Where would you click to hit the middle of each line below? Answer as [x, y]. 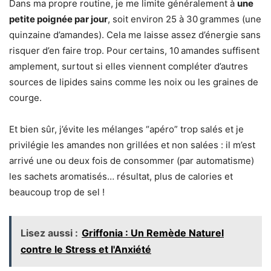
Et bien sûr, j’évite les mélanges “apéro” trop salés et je [126, 129]
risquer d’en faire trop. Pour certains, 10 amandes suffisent [134, 50]
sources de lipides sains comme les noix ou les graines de [134, 82]
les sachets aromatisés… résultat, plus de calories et [121, 176]
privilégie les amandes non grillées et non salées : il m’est [132, 145]
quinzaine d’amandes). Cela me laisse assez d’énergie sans [135, 34]
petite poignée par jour [58, 19]
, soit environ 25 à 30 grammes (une [184, 19]
